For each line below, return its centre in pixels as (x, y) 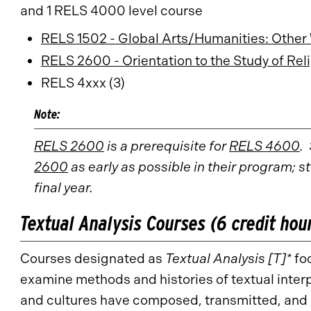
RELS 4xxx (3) (83, 83)
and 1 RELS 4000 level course (111, 11)
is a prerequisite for (167, 146)
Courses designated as (93, 259)
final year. (64, 188)
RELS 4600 (264, 146)
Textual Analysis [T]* (228, 259)
